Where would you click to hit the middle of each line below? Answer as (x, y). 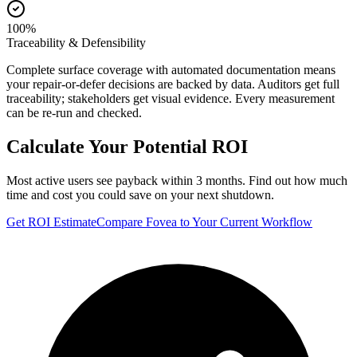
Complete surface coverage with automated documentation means (171, 69)
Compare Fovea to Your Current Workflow (204, 222)
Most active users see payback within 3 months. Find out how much (177, 180)
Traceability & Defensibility (76, 42)
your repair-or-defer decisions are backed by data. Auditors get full (173, 84)
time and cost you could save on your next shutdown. (140, 194)
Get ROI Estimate (51, 222)
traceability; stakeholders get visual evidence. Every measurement (171, 98)
